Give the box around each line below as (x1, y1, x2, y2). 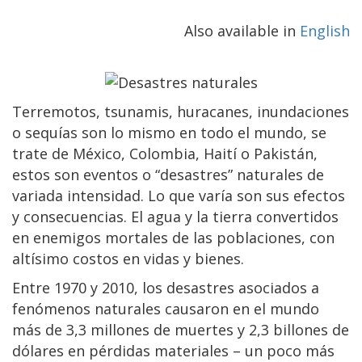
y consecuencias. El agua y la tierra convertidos (12, 206, 339, 226)
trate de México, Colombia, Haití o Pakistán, (12, 143, 318, 163)
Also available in (184, 20, 300, 40)
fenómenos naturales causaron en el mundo (12, 298, 319, 318)
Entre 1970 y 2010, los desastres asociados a (12, 277, 319, 297)
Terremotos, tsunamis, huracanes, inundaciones (12, 101, 349, 121)
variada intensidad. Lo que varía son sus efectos (12, 185, 345, 205)
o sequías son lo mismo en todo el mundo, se (12, 122, 326, 142)
